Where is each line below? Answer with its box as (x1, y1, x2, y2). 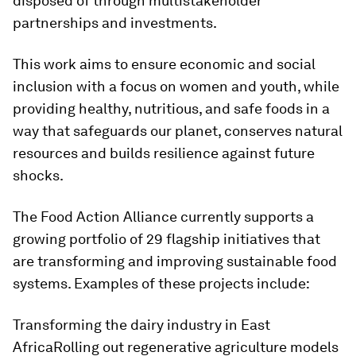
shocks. (13, 167, 64, 184)
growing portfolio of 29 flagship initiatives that (13, 230, 320, 247)
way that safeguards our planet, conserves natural (13, 122, 342, 139)
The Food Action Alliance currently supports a (13, 208, 314, 225)
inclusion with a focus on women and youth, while (13, 78, 339, 95)
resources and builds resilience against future (13, 145, 315, 161)
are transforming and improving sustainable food (13, 253, 337, 269)
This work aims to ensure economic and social (13, 56, 315, 72)
